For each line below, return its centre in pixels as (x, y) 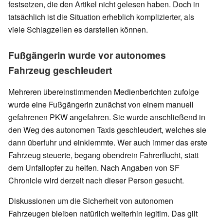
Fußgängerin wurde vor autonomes (87, 55)
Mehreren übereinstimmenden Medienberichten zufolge (104, 91)
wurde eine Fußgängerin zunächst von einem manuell (101, 104)
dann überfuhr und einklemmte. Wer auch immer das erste (108, 142)
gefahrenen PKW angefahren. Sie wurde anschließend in (107, 117)
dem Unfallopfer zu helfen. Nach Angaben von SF (94, 167)
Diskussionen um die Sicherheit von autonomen (91, 200)
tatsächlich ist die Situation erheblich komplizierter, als (101, 17)
